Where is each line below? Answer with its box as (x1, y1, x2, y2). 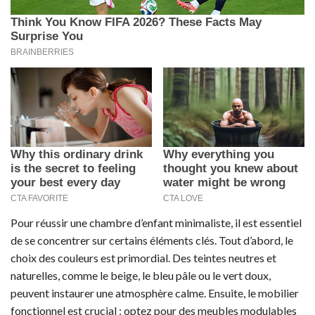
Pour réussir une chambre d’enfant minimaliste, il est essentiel (11, 216, 302, 230)
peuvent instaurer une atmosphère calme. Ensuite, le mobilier (11, 286, 299, 300)
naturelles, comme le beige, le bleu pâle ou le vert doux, (11, 269, 271, 283)
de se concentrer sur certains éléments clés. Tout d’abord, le (11, 233, 293, 247)
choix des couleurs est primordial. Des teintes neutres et (11, 251, 276, 265)
